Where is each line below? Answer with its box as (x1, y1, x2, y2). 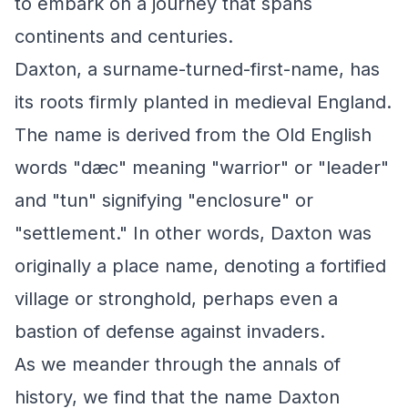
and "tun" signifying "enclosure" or (15, 189, 313, 211)
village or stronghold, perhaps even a (15, 288, 338, 310)
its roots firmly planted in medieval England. (15, 91, 392, 113)
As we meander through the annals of (15, 353, 341, 375)
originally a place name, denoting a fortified (15, 255, 386, 277)
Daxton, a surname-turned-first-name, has (15, 58, 380, 80)
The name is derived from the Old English (15, 124, 372, 146)
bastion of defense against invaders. (15, 321, 325, 342)
